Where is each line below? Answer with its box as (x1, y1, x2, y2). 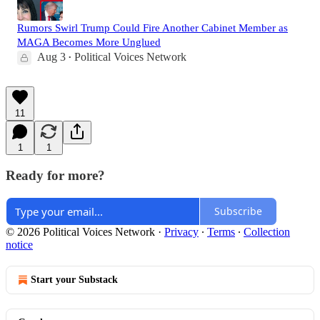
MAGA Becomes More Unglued (17, 36, 161, 48)
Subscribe (214, 204, 262, 219)
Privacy (164, 225, 199, 238)
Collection (244, 225, 290, 238)
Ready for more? (6, 168, 105, 184)
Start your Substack (31, 274, 118, 285)
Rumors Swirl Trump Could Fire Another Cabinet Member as (17, 21, 288, 34)
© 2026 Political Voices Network (6, 225, 155, 238)
